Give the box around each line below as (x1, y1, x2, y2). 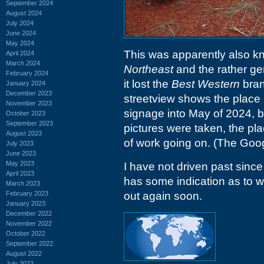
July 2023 (6, 139, 34, 147)
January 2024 (6, 79, 45, 87)
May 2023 (6, 159, 34, 167)
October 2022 (6, 229, 45, 237)
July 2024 (6, 19, 34, 27)
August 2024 (6, 9, 42, 16)
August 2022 (6, 249, 42, 257)
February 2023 (6, 189, 48, 197)
